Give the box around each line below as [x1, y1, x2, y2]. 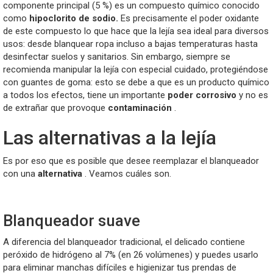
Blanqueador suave [3, 211, 140, 230]
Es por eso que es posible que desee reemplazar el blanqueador [3, 155, 259, 167]
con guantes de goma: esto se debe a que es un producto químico [3, 76, 269, 88]
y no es [236, 89, 268, 101]
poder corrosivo [168, 89, 236, 101]
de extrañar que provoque [3, 102, 108, 113]
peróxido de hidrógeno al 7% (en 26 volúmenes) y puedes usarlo [3, 249, 258, 260]
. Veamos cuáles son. [82, 168, 171, 180]
